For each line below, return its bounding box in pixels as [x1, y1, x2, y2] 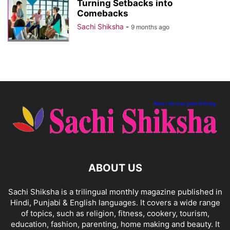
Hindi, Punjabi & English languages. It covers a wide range [10, 197, 220, 207]
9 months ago [131, 23, 169, 31]
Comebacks [77, 8, 128, 19]
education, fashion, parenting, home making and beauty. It [10, 219, 220, 229]
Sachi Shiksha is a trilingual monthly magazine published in [8, 186, 222, 197]
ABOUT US [88, 161, 142, 174]
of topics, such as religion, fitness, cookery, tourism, [21, 208, 209, 218]
